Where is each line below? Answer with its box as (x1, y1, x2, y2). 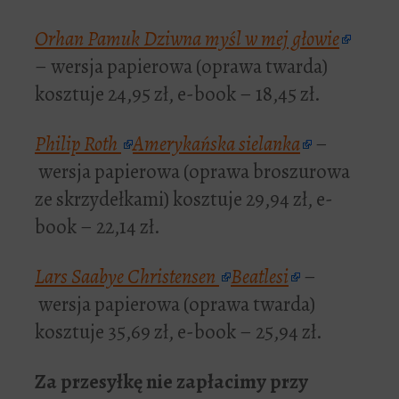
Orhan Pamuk (35, 24, 143, 53)
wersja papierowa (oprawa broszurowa (35, 157, 350, 185)
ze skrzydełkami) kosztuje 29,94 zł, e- (35, 184, 333, 213)
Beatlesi (231, 262, 289, 290)
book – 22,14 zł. (35, 212, 160, 240)
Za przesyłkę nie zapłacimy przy (35, 367, 308, 395)
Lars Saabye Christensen (35, 262, 219, 290)
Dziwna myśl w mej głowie (143, 24, 339, 53)
